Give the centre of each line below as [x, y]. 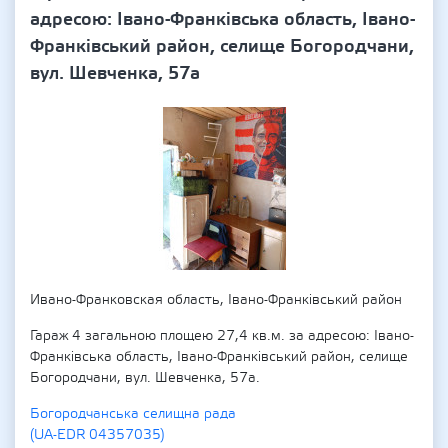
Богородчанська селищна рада [133, 414]
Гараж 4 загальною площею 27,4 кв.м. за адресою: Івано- [222, 336]
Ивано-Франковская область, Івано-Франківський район [216, 300]
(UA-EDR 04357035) [97, 435]
